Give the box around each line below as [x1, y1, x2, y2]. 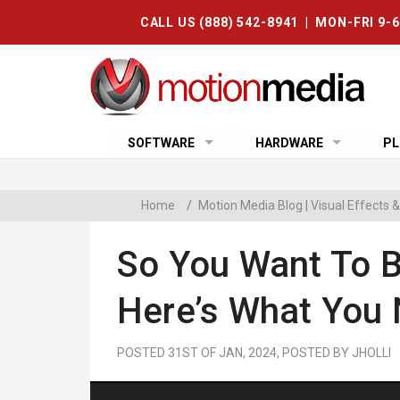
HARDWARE [254, 136, 323, 150]
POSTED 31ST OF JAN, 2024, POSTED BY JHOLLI [116, 345, 391, 360]
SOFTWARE [127, 136, 195, 150]
